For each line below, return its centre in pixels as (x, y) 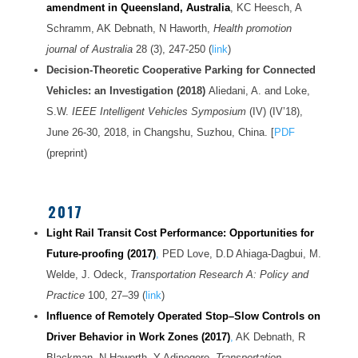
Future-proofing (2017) (101, 254)
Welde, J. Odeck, (88, 275)
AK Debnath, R (269, 337)
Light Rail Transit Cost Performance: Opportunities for (180, 233)
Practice (65, 296)
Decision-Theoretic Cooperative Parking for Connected (181, 70)
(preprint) (66, 153)
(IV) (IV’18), (274, 112)
